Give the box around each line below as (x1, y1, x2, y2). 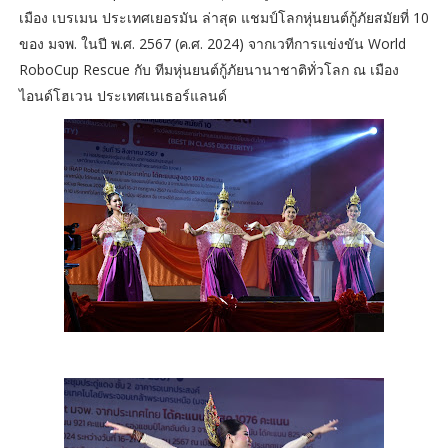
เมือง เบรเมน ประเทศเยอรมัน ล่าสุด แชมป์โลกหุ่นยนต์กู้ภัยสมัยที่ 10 (18, 8, 429, 28)
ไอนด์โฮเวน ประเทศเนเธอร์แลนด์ (18, 86, 227, 106)
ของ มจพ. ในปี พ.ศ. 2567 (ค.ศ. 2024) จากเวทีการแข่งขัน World (18, 34, 406, 54)
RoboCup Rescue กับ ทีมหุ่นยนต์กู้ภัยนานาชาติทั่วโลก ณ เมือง (18, 60, 399, 80)
